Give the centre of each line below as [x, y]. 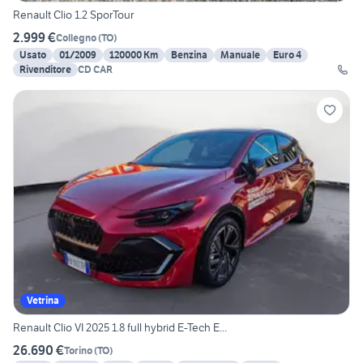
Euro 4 [287, 55]
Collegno [76, 37]
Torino [78, 350]
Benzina [189, 55]
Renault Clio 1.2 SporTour [73, 15]
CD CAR [95, 70]
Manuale [240, 55]
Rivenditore [45, 70]
